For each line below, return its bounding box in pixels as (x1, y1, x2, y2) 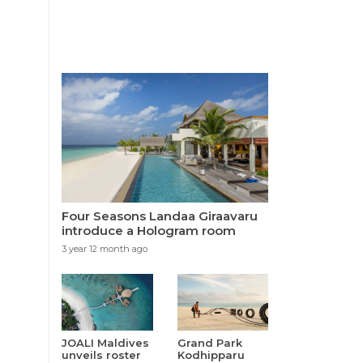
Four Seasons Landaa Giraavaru (62, 208, 258, 224)
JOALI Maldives (62, 336, 149, 350)
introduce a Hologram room (62, 223, 236, 239)
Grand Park (177, 336, 242, 350)
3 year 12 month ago (62, 243, 147, 255)
